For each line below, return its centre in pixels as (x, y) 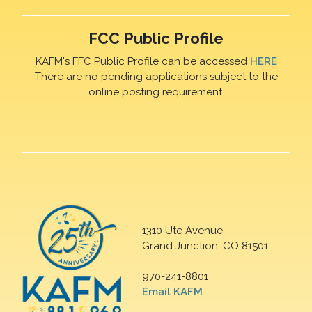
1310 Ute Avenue (183, 231)
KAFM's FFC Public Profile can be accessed (142, 61)
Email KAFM (173, 292)
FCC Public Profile (156, 39)
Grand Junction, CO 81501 (205, 246)
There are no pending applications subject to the (156, 76)
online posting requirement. (156, 92)
